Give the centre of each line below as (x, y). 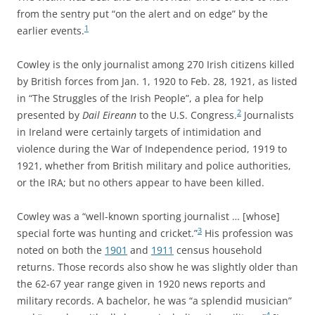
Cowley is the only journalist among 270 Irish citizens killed (156, 64)
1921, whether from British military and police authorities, (154, 166)
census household (218, 250)
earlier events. (51, 31)
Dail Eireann (109, 115)
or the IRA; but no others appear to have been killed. (141, 182)
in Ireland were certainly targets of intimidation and (139, 132)
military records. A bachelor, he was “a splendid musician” (154, 301)
